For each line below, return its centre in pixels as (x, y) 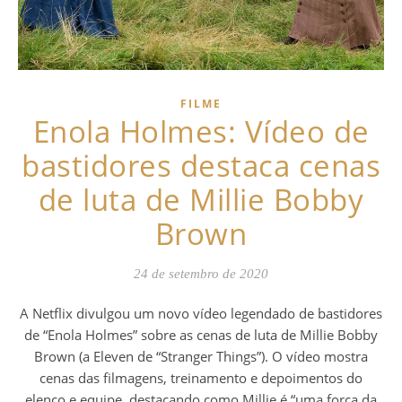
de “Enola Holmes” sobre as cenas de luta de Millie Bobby (201, 335)
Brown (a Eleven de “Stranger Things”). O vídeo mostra (201, 357)
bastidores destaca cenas (201, 166)
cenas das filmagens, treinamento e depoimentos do (201, 378)
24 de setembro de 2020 (201, 274)
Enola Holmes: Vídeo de (201, 132)
